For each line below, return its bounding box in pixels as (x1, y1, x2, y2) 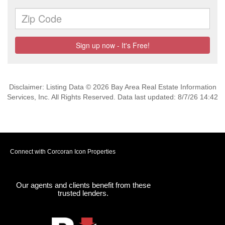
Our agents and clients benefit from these (16, 181, 151, 189)
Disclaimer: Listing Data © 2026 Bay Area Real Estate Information (9, 83, 216, 91)
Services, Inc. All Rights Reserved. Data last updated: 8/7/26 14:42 (7, 93, 218, 101)
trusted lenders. (58, 189, 109, 197)
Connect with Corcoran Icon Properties (10, 148, 116, 155)
